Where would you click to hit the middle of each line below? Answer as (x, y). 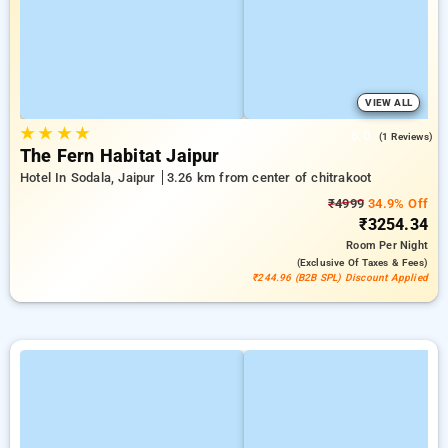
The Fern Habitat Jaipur (120, 156)
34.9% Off (396, 203)
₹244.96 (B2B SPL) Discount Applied (340, 277)
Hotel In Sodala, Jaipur (90, 177)
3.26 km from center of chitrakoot (269, 177)
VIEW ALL (388, 102)
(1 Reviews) (405, 136)
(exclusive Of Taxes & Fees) (362, 262)
